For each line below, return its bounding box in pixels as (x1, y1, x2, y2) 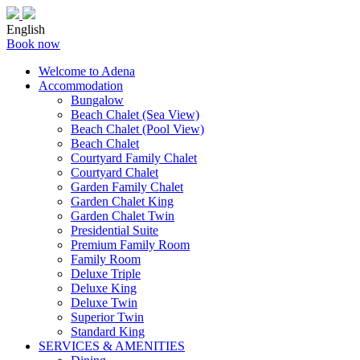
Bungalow (71, 93, 124, 107)
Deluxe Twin (71, 296, 137, 309)
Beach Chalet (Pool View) (71, 122, 204, 136)
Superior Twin (71, 310, 144, 324)
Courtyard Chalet (71, 166, 158, 179)
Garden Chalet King (71, 194, 174, 208)
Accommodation (39, 79, 123, 92)
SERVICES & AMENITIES (39, 339, 185, 353)
